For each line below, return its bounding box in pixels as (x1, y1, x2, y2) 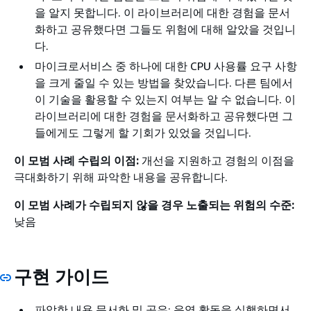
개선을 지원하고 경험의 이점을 (139, 153, 294, 167)
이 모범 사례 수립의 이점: (14, 153, 139, 167)
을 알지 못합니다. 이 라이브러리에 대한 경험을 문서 (35, 6, 290, 19)
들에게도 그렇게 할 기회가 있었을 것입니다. (35, 126, 251, 140)
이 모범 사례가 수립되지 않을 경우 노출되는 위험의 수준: (14, 198, 294, 212)
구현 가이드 (14, 266, 109, 287)
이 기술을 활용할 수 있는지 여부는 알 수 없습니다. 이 (35, 92, 296, 106)
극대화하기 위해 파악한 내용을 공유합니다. (14, 170, 228, 184)
